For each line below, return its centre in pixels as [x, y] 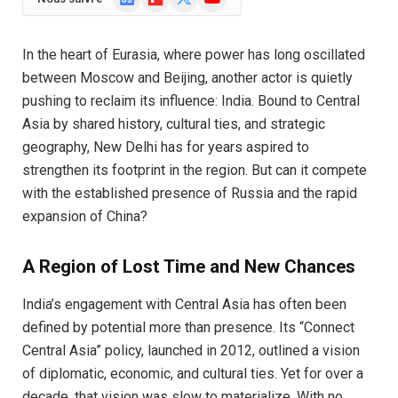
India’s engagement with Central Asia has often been [184, 305]
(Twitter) [194, 11]
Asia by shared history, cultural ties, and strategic [174, 124]
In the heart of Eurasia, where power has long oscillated [194, 55]
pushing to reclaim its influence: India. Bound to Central [191, 101]
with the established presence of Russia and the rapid [190, 193]
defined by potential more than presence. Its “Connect [188, 328]
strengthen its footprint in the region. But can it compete [195, 170]
